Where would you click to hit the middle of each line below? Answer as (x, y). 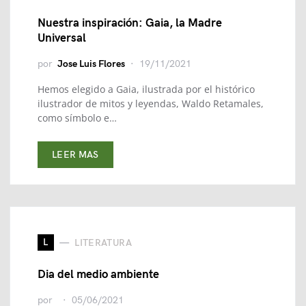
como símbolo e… (77, 118)
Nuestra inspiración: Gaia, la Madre (130, 23)
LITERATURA (103, 242)
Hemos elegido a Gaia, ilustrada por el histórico (146, 89)
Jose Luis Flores (91, 64)
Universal (62, 38)
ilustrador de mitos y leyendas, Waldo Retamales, (151, 103)
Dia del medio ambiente (98, 275)
